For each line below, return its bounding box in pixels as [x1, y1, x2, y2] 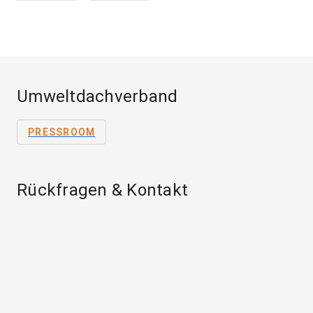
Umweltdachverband [17, 87, 178, 107]
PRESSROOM [28, 126, 96, 138]
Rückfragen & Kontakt [17, 180, 188, 201]
